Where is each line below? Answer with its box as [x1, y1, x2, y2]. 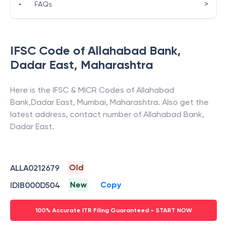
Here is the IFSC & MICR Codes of [10, 85, 136, 95]
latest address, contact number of [10, 109, 143, 119]
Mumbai [77, 97, 106, 107]
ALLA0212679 [10, 163, 59, 173]
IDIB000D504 [10, 180, 60, 190]
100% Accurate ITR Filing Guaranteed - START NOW [35, 207, 192, 214]
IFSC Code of [10, 43, 88, 58]
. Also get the [158, 97, 209, 107]
